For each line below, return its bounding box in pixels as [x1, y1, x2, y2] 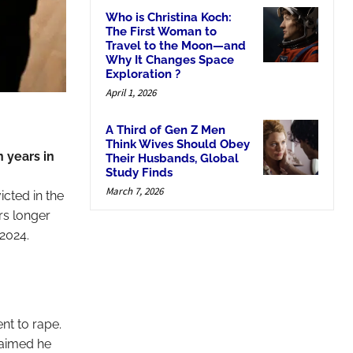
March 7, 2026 [106, 184, 163, 198]
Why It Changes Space [106, 52, 234, 67]
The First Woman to [106, 24, 217, 39]
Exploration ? [106, 66, 180, 81]
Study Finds [106, 165, 173, 180]
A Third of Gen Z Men [106, 122, 225, 137]
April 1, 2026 [106, 85, 156, 99]
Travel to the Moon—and [106, 38, 246, 53]
